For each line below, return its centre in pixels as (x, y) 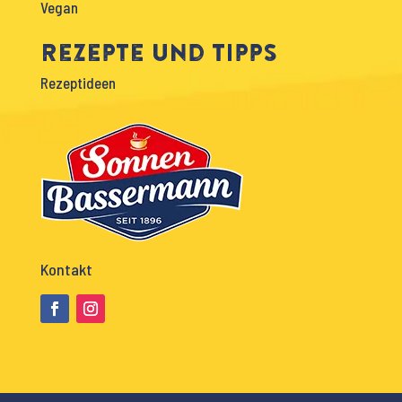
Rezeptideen (78, 83)
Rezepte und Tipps (158, 52)
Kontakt (66, 270)
